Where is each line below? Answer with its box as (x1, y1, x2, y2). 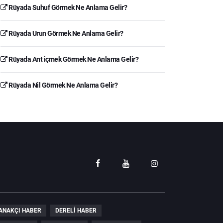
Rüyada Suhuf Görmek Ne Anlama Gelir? (7, 3, 127, 11)
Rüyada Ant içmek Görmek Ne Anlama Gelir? (7, 55, 138, 63)
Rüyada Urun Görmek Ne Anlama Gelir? (7, 29, 123, 37)
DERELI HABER (55, 207, 97, 214)
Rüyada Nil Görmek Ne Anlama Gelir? (7, 81, 117, 89)
